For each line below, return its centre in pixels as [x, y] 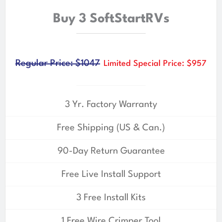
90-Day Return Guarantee [111, 151]
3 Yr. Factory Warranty [111, 104]
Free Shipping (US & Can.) [111, 128]
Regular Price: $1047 [58, 63]
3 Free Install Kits [111, 197]
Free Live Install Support [111, 174]
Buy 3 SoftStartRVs [111, 19]
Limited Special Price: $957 [155, 63]
